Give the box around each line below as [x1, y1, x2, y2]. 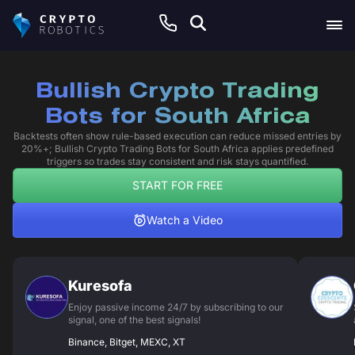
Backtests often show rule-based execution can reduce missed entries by [13, 130, 342, 142]
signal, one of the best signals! [68, 314, 200, 326]
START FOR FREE [132, 178, 223, 192]
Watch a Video [146, 213, 223, 227]
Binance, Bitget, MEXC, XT [68, 336, 185, 348]
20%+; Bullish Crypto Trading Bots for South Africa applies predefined [21, 143, 334, 155]
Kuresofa [68, 277, 132, 294]
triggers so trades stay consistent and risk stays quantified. [47, 155, 308, 167]
